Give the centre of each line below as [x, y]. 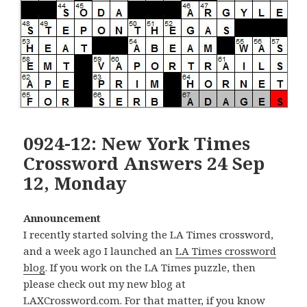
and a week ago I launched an [100, 250]
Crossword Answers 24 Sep [144, 163]
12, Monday [75, 183]
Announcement [62, 218]
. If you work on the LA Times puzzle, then [151, 267]
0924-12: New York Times [137, 143]
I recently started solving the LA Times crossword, [149, 234]
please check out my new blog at [105, 283]
